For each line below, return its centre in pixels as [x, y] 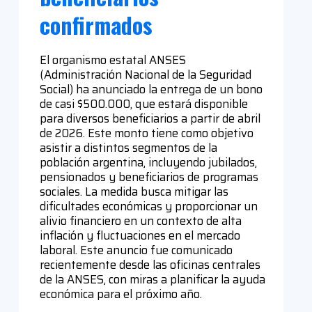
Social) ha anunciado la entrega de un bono [151, 89]
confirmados [96, 25]
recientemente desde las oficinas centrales [150, 264]
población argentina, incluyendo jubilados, [148, 162]
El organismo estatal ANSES [112, 60]
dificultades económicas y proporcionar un [148, 206]
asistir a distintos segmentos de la [128, 147]
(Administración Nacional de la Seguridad [145, 74]
